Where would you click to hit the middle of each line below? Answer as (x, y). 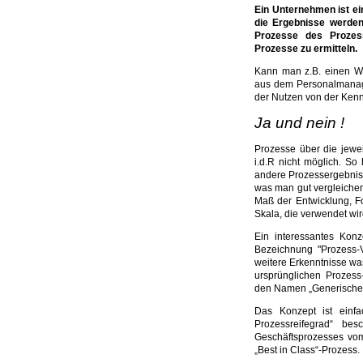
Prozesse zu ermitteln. (306, 49)
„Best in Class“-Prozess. (307, 350)
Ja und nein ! (299, 123)
